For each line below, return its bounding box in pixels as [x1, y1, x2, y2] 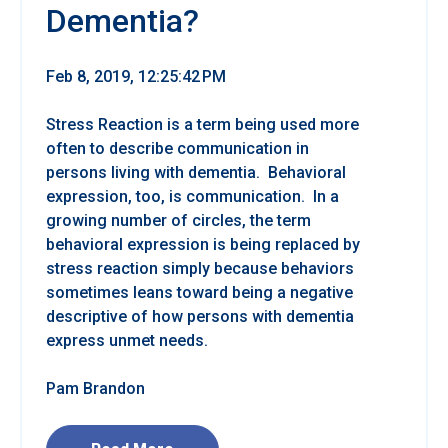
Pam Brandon [46, 379, 145, 399]
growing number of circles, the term [46, 211, 311, 231]
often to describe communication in [46, 139, 309, 159]
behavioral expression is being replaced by [46, 235, 360, 255]
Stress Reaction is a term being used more [46, 115, 359, 135]
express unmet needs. [46, 331, 208, 351]
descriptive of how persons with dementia [46, 307, 354, 327]
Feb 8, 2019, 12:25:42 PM [46, 67, 226, 87]
